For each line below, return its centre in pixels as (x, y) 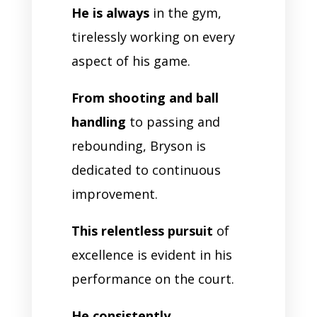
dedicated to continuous (146, 169)
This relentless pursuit (142, 230)
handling (98, 121)
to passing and (173, 121)
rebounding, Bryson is (138, 145)
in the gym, (185, 12)
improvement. (116, 194)
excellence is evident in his (151, 254)
